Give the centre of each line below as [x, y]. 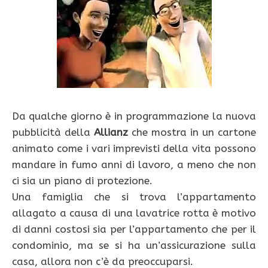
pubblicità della [53, 132]
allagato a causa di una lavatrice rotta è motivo [134, 213]
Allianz [111, 132]
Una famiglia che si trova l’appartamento [134, 197]
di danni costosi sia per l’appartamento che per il [134, 229]
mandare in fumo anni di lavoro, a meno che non [134, 164]
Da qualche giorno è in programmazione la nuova [134, 116]
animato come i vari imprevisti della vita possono [134, 148]
